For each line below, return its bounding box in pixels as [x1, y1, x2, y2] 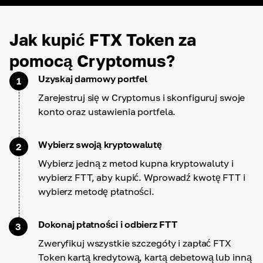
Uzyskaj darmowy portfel [38, 73, 147, 85]
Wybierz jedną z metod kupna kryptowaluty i [38, 157, 234, 169]
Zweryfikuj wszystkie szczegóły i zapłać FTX [38, 237, 231, 249]
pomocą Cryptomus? [9, 51, 175, 70]
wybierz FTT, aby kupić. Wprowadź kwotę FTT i [38, 171, 245, 183]
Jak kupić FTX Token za [9, 30, 196, 49]
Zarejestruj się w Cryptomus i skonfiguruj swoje [38, 92, 245, 103]
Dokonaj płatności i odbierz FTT [38, 218, 177, 230]
